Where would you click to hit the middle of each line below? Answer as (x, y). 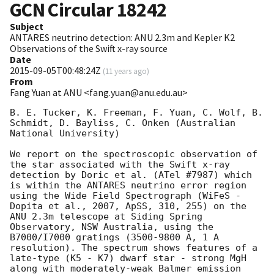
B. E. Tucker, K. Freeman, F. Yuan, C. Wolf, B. (136, 113)
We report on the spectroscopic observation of (134, 154)
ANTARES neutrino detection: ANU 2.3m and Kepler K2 (122, 38)
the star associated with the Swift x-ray (120, 165)
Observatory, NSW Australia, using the (112, 227)
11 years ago (126, 71)
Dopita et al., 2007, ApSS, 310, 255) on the (128, 206)
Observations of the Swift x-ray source (89, 49)
